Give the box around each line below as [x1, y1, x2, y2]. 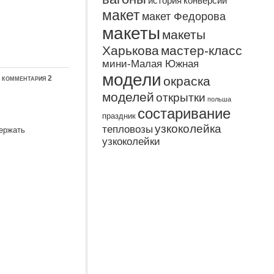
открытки [156, 91, 206, 104]
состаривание [138, 105, 231, 122]
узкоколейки [102, 136, 161, 147]
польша [207, 95, 232, 103]
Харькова [102, 43, 160, 57]
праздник [102, 111, 136, 120]
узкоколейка [155, 122, 222, 135]
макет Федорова [142, 10, 226, 23]
